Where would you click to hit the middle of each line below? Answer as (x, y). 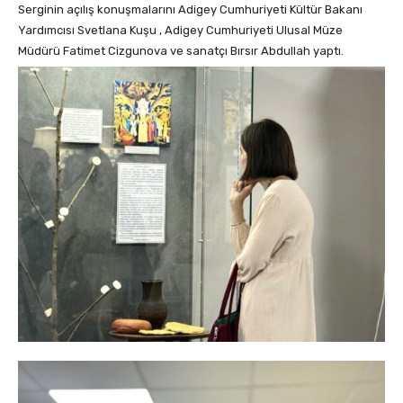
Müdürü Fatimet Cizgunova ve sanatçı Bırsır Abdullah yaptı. (181, 50)
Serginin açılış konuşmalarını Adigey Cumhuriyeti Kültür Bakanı (190, 9)
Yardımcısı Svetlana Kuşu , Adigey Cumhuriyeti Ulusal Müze (180, 30)
